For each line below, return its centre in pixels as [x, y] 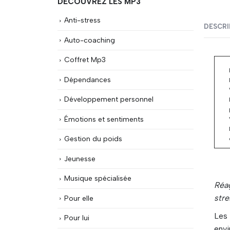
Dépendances [88, 79]
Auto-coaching [90, 40]
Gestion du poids [93, 139]
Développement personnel [109, 99]
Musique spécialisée [98, 178]
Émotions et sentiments [104, 119]
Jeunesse [80, 158]
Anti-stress [82, 20]
